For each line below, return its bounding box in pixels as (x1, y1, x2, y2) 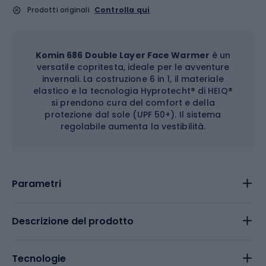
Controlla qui (94, 5, 150, 15)
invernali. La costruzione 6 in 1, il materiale (42, 73, 224, 85)
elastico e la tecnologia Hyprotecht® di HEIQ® (33, 85, 233, 97)
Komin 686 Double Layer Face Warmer (35, 49, 210, 61)
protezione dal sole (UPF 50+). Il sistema (45, 109, 221, 121)
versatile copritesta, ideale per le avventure (36, 61, 230, 73)
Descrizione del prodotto (12, 214, 134, 228)
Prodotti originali (27, 5, 90, 15)
